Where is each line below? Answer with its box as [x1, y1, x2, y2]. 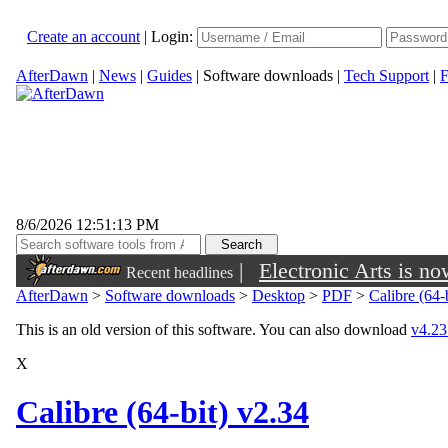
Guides [147, 67, 192, 84]
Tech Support [344, 67, 429, 84]
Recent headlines [126, 264, 233, 281]
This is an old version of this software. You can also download [16, 321, 411, 338]
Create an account [27, 28, 140, 45]
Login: [151, 28, 197, 45]
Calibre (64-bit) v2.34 [16, 394, 309, 431]
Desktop [252, 287, 305, 304]
